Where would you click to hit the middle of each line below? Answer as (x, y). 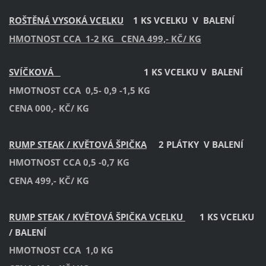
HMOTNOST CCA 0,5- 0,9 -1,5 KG (83, 90)
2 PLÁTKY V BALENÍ (195, 144)
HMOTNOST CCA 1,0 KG (74, 250)
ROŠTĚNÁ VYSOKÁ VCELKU (66, 20)
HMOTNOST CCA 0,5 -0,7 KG (74, 162)
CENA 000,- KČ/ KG (49, 108)
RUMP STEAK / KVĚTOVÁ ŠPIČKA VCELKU (97, 216)
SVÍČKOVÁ (34, 72)
